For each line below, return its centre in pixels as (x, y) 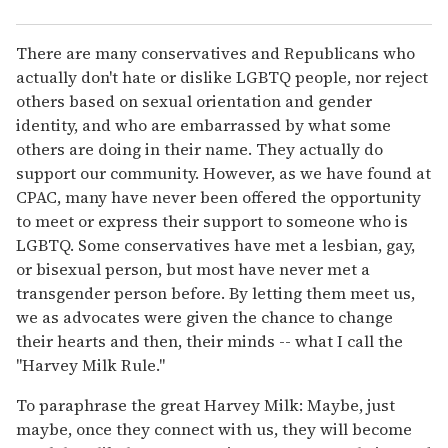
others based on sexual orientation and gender (194, 100)
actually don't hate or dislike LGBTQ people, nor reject (222, 76)
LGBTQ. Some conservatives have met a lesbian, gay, (215, 244)
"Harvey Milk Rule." (90, 364)
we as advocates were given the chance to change (204, 316)
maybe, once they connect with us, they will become (214, 428)
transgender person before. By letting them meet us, (215, 292)
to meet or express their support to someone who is (212, 220)
